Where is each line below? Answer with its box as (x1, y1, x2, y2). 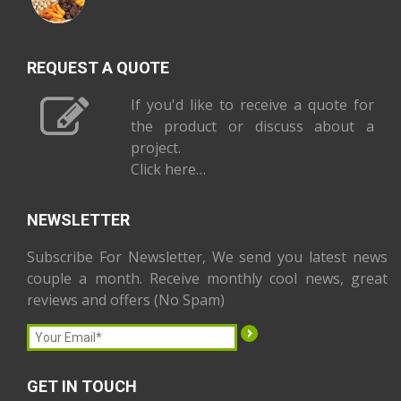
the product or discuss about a (130, 116, 374, 137)
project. (130, 138, 181, 158)
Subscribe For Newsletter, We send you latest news (27, 247, 388, 268)
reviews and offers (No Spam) (27, 290, 225, 311)
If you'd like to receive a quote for (130, 95, 374, 115)
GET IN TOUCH (27, 377, 137, 397)
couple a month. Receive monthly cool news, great (27, 269, 388, 289)
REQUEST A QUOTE (27, 58, 169, 78)
